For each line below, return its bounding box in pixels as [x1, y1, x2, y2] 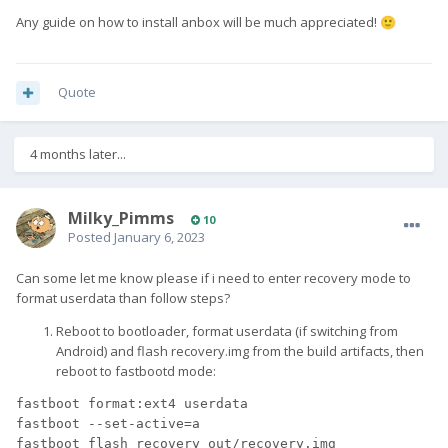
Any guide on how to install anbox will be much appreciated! [16, 13, 380, 32]
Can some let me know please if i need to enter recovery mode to [16, 269, 411, 288]
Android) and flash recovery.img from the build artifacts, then [56, 342, 424, 361]
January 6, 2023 [114, 228, 205, 247]
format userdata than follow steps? [16, 289, 230, 308]
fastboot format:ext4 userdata [16, 396, 248, 412]
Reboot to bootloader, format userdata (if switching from [56, 322, 398, 341]
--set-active [88, 416, 184, 432]
